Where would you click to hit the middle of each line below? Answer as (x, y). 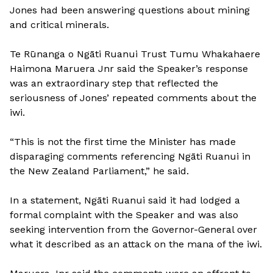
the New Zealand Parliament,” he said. (99, 171)
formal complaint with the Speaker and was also (124, 215)
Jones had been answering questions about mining (130, 10)
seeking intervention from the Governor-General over (133, 230)
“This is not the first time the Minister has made (123, 142)
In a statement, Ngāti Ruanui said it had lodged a (125, 200)
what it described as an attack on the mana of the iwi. (136, 244)
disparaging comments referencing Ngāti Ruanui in (130, 157)
